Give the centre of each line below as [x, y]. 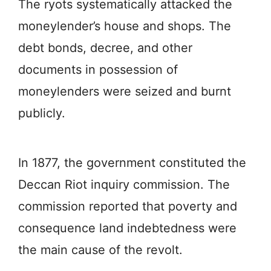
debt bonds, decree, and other [105, 47]
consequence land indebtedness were [127, 228]
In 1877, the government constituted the [132, 162]
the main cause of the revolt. [100, 250]
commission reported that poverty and [128, 206]
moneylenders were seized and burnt [125, 91]
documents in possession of [98, 69]
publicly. [42, 113]
